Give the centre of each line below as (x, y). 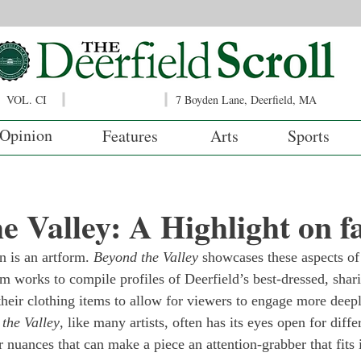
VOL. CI (27, 100)
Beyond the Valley (146, 257)
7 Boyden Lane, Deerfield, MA (246, 100)
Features (130, 136)
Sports (309, 136)
